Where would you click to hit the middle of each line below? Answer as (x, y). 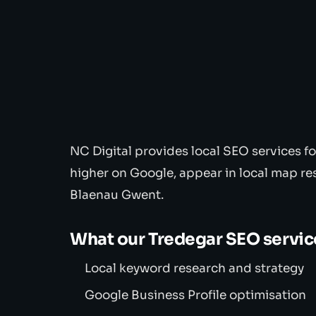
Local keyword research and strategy (195, 268)
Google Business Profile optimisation (196, 295)
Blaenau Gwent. (117, 195)
